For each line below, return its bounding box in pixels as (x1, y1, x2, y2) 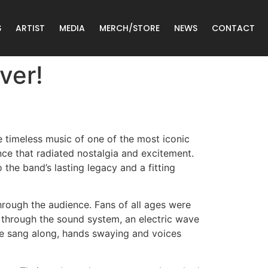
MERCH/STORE (99, 22, 160, 34)
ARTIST (16, 22, 45, 34)
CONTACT (212, 22, 255, 34)
